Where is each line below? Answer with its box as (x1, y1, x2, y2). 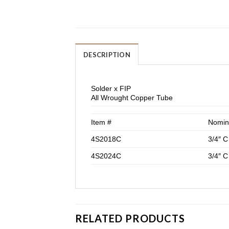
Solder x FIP (91, 84, 131, 93)
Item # (91, 118, 111, 126)
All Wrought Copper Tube (91, 93, 173, 102)
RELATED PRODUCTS (75, 212, 185, 224)
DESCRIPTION (83, 50, 130, 59)
